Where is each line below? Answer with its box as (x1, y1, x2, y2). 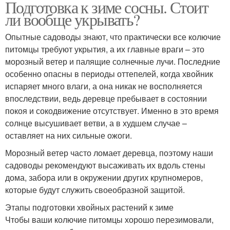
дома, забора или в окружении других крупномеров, (5, 171, 203, 184)
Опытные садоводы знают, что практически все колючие (5, 31, 221, 43)
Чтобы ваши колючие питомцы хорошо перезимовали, (5, 214, 214, 226)
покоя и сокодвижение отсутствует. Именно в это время (5, 105, 219, 117)
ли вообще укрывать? (5, 8, 140, 31)
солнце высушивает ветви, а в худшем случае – (5, 117, 187, 129)
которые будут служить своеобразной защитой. (5, 184, 185, 196)
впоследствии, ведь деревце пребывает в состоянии (5, 92, 207, 105)
